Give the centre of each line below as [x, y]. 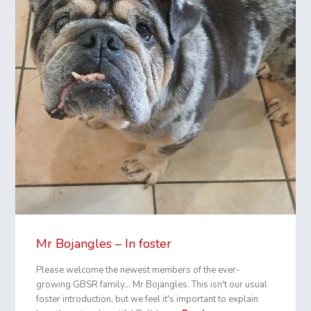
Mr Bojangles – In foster [104, 243]
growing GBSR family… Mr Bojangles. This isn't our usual [152, 284]
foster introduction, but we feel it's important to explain [148, 299]
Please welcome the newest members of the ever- [138, 270]
